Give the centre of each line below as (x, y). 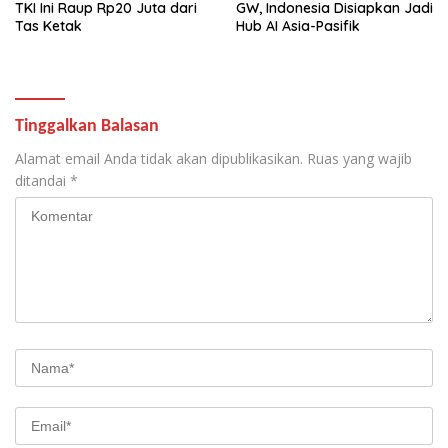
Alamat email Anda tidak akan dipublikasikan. (159, 158)
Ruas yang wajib (359, 158)
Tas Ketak (48, 25)
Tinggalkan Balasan (87, 126)
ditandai (42, 180)
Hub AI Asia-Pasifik (298, 25)
